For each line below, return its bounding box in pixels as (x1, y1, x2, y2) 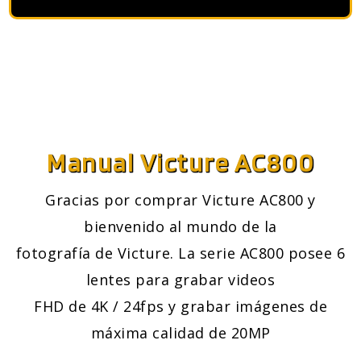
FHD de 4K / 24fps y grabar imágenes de (34, 297, 327, 317)
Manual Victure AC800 (47, 147, 314, 178)
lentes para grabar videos (85, 270, 276, 290)
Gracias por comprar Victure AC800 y (45, 190, 316, 210)
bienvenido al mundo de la (84, 217, 277, 237)
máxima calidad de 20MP (90, 323, 271, 343)
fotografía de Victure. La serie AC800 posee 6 (15, 243, 346, 263)
